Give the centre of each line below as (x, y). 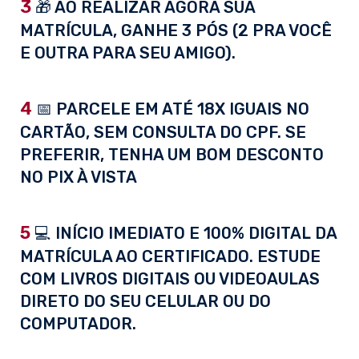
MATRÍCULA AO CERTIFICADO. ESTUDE (170, 257)
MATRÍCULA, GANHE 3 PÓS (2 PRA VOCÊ (176, 31)
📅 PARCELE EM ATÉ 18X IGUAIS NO (171, 109)
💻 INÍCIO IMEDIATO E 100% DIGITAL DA (184, 234)
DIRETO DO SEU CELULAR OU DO (145, 302)
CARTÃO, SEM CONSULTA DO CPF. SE (163, 133)
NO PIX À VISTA (79, 177)
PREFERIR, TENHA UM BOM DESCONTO (172, 155)
